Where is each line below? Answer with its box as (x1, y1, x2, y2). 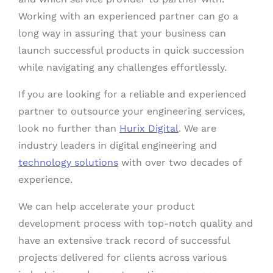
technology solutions (18, 157, 118, 169)
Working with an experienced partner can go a (18, 10, 238, 23)
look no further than (18, 122, 119, 135)
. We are (179, 122, 216, 135)
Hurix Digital (119, 122, 179, 135)
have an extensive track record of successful (18, 235, 230, 247)
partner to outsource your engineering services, (18, 105, 245, 118)
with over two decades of (118, 157, 241, 169)
